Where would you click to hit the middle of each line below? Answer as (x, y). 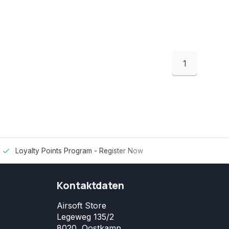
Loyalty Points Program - (57, 151)
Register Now (121, 151)
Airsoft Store (82, 205)
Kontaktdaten (90, 186)
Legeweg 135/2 (85, 217)
